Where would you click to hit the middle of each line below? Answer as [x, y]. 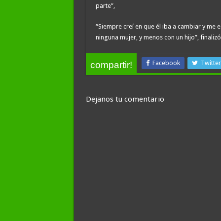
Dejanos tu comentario [125, 99]
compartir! [111, 65]
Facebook [166, 63]
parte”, [105, 5]
